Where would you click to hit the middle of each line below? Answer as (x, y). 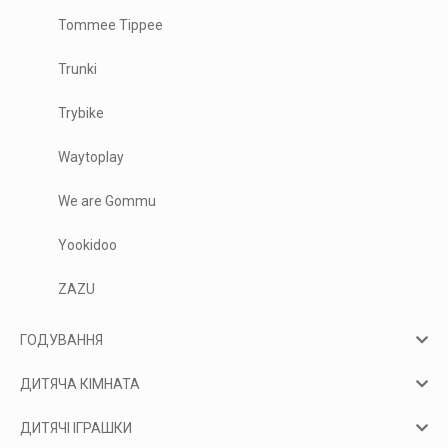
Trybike (81, 112)
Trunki (78, 68)
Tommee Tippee (111, 24)
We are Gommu (107, 200)
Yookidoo (88, 244)
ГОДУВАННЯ (61, 339)
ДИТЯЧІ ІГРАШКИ (76, 427)
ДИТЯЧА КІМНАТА (80, 383)
